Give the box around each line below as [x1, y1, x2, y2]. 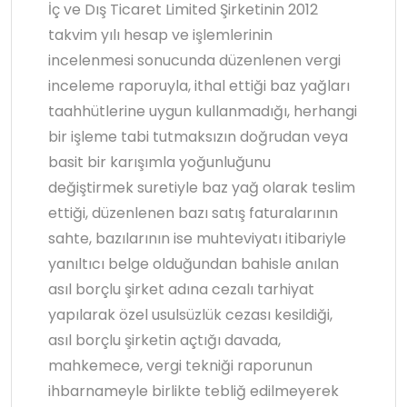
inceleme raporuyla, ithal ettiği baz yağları [48, 75, 350, 97]
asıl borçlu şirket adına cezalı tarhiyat [48, 279, 314, 301]
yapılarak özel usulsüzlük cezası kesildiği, [48, 304, 333, 326]
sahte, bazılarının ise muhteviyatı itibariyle [48, 228, 346, 250]
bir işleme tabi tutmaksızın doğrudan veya [48, 126, 348, 148]
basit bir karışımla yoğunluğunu [48, 152, 271, 174]
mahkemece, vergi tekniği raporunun [48, 355, 313, 377]
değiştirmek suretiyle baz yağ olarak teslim [48, 177, 355, 199]
